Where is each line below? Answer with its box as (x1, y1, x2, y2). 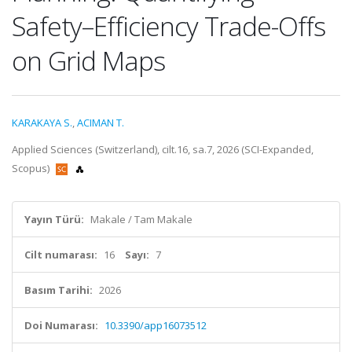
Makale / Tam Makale (90, 212, 192, 226)
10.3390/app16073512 (104, 318, 207, 332)
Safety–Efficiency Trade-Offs (12, 8, 325, 44)
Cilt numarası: (24, 247, 97, 262)
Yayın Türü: (24, 212, 84, 226)
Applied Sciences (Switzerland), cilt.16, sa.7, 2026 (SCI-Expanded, (12, 142, 313, 156)
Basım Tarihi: (24, 283, 93, 297)
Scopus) (12, 161, 52, 175)
